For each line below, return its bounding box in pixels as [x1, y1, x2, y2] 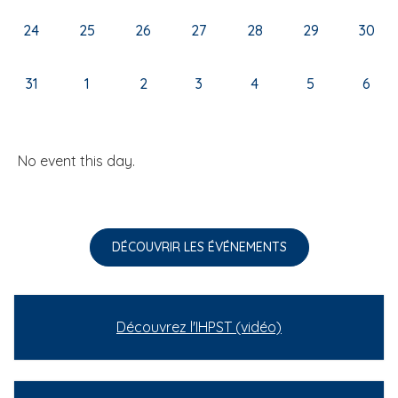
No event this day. [18, 151, 135, 170]
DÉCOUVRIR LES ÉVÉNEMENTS [111, 238, 287, 255]
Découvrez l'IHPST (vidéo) [116, 317, 282, 336]
